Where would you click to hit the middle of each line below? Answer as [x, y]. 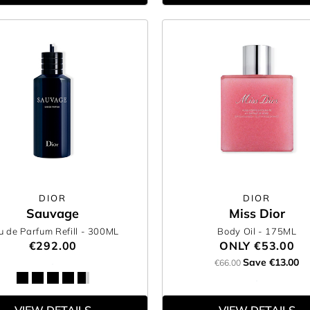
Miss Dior [257, 213]
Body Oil [238, 231]
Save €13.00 [271, 262]
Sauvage [53, 213]
